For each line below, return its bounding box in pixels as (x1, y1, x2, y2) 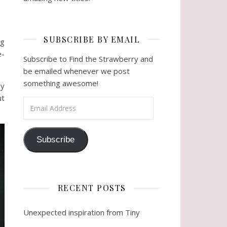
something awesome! (23, 78, 98, 88)
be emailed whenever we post (23, 65, 130, 76)
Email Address (23, 97, 72, 107)
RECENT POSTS (57, 182, 126, 194)
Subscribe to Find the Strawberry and (23, 53, 153, 64)
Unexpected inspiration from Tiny (23, 207, 140, 218)
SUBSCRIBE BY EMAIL (44, 33, 140, 45)
